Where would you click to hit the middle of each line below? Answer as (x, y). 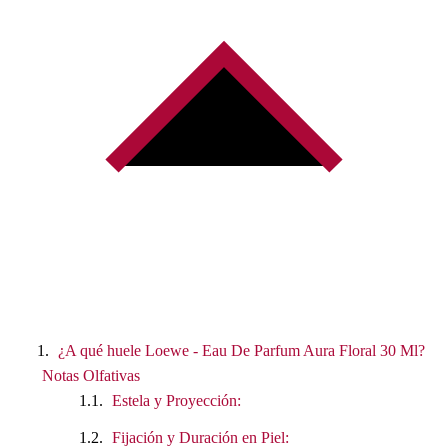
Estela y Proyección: (176, 400)
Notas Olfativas (91, 375)
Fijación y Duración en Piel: (200, 437)
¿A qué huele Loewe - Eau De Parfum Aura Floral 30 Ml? (241, 350)
